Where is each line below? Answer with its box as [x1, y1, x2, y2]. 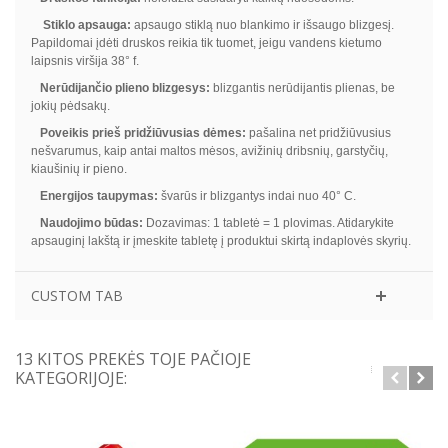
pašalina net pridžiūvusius [245, 125, 391, 140]
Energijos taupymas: [30, 188, 158, 203]
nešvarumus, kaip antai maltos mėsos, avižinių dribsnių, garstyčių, [30, 143, 388, 158]
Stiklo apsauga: [42, 17, 131, 32]
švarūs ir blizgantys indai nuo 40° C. [157, 188, 359, 203]
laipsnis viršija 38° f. [30, 53, 142, 68]
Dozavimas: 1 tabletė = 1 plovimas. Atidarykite [145, 215, 394, 230]
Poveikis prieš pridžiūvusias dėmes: [30, 125, 246, 140]
